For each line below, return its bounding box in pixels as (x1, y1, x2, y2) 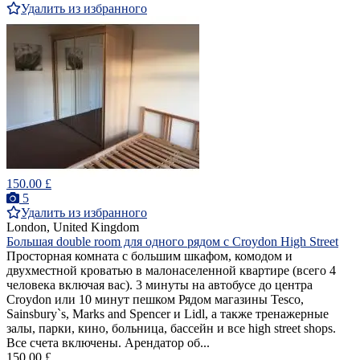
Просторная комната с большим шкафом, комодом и (6, 249, 292, 264)
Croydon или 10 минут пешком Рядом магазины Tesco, (6, 292, 304, 307)
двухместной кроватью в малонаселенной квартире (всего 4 (6, 264, 336, 278)
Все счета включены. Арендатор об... (6, 336, 210, 350)
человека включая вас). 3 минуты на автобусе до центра (6, 278, 313, 292)
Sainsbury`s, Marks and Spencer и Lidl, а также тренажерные (6, 307, 329, 321)
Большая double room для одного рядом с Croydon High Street (6, 235, 338, 249)
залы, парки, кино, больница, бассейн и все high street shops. (6, 321, 336, 336)
